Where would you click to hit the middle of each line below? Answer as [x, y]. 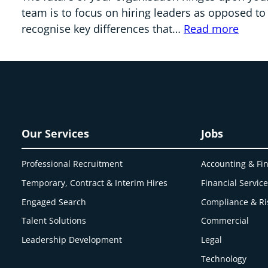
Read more [211, 29]
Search [72, 202]
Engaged [40, 202]
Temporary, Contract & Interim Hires [95, 182]
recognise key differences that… [103, 29]
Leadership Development [72, 240]
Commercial [225, 221]
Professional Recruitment [72, 163]
